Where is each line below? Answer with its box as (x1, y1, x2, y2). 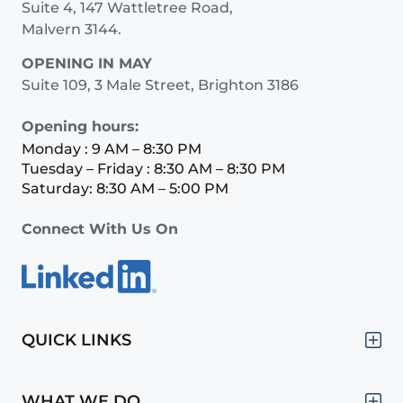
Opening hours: (22, 118, 139, 136)
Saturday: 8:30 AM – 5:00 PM (22, 180, 228, 198)
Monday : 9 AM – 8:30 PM (22, 140, 201, 158)
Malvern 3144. (22, 20, 121, 38)
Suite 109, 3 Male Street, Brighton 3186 (22, 76, 299, 94)
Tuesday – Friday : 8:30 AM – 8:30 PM (22, 160, 285, 178)
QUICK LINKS (22, 329, 131, 350)
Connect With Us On (22, 220, 178, 238)
